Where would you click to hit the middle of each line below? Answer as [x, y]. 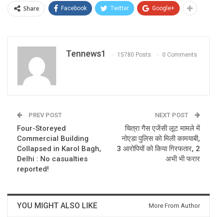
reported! [33, 169]
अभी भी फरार [183, 159]
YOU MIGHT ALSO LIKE [57, 206]
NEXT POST [172, 115]
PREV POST [45, 115]
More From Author [174, 206]
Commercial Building [53, 139]
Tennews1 [86, 54]
